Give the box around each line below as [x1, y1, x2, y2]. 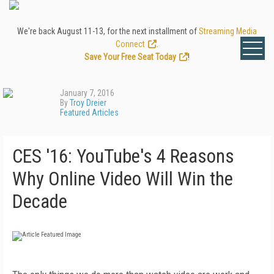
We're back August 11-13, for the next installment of [17, 26, 199, 36]
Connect [116, 39, 145, 49]
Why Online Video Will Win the [12, 168, 233, 190]
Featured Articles [60, 108, 119, 117]
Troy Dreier [70, 98, 106, 108]
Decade [12, 190, 67, 213]
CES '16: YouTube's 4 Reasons [12, 145, 234, 168]
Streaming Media [199, 26, 257, 36]
